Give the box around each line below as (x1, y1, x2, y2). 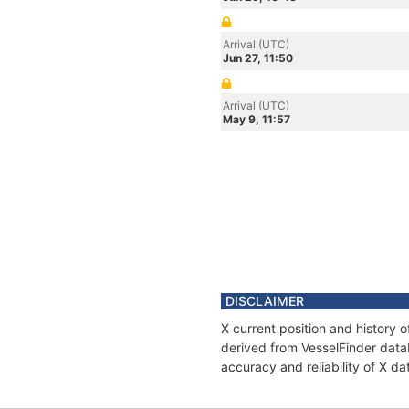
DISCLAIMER (225, 293, 304, 309)
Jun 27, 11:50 (223, 51, 293, 65)
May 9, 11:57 (223, 112, 290, 126)
